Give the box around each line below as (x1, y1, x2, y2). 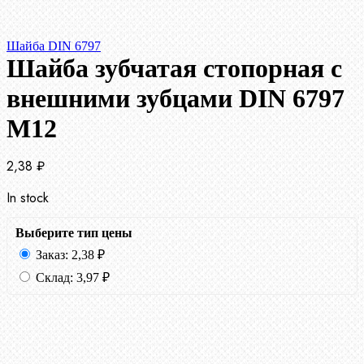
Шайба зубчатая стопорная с (6, 54, 342, 84)
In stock (6, 188, 49, 208)
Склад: (32, 271, 76, 285)
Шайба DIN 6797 (6, 39, 101, 54)
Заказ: (32, 248, 71, 262)
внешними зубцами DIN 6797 (6, 84, 344, 114)
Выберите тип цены (15, 226, 132, 240)
